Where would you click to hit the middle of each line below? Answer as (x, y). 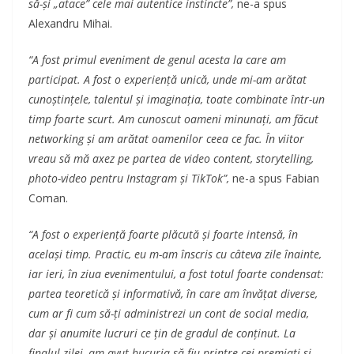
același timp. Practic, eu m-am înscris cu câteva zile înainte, (175, 254)
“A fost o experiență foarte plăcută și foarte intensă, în (163, 235)
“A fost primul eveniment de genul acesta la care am (157, 60)
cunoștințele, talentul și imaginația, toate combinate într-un (177, 100)
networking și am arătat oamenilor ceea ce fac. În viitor (166, 139)
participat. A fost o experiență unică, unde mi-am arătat (168, 80)
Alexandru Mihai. (70, 24)
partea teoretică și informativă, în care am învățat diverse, (173, 294)
